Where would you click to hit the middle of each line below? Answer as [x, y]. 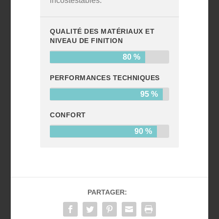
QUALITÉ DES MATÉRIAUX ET [102, 31]
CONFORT [68, 115]
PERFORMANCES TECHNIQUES [105, 77]
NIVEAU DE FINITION [87, 40]
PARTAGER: [107, 192]
